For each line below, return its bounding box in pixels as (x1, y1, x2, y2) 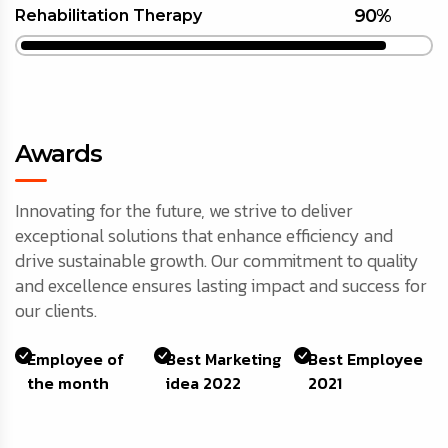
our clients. (15, 297, 97, 325)
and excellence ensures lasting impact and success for (15, 272, 427, 300)
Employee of (27, 347, 125, 372)
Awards (15, 139, 102, 169)
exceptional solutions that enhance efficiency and (15, 222, 393, 250)
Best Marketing (166, 347, 282, 372)
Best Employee (308, 347, 424, 372)
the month (27, 371, 110, 396)
